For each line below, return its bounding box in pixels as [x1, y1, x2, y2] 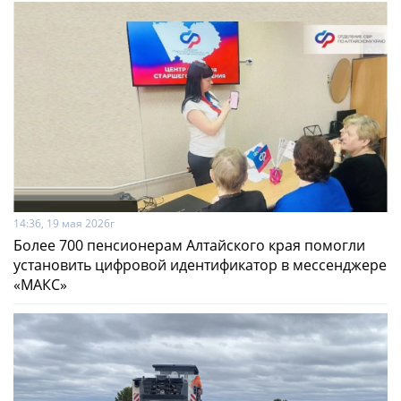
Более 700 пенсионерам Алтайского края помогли [13, 235, 365, 256]
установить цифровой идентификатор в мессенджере [13, 255, 387, 276]
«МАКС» [13, 275, 67, 295]
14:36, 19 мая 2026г [13, 216, 115, 232]
